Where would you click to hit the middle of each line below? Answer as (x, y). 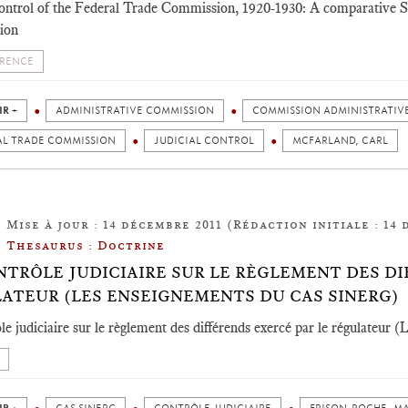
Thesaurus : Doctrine (86, 245)
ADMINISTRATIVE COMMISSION (135, 111)
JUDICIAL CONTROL (204, 141)
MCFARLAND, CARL (340, 141)
